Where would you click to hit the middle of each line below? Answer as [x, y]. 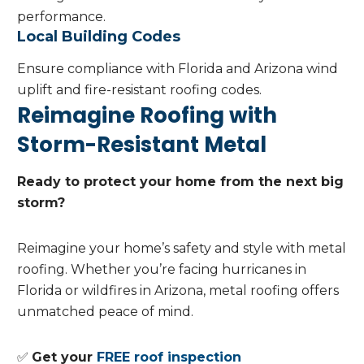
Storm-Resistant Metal [142, 145]
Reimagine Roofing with [147, 116]
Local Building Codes [99, 37]
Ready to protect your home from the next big [180, 182]
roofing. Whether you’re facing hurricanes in [162, 270]
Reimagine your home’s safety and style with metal [182, 249]
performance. [61, 17]
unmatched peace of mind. [105, 312]
